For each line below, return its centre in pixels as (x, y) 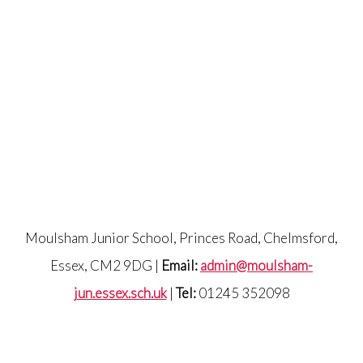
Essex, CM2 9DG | (106, 265)
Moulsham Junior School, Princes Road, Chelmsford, (181, 237)
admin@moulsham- (256, 265)
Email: (181, 265)
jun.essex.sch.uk (120, 293)
